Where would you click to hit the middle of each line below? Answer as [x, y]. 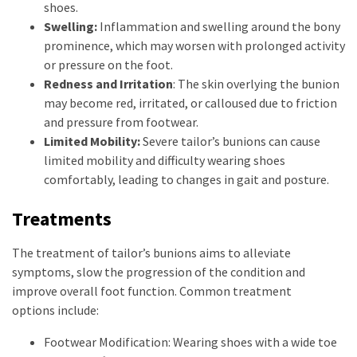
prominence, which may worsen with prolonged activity [194, 45]
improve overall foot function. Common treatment [152, 291]
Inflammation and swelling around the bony [219, 26]
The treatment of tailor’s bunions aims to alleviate [151, 253]
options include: [55, 310]
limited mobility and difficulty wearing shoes [165, 160]
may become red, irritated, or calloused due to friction [190, 103]
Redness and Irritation [108, 84]
